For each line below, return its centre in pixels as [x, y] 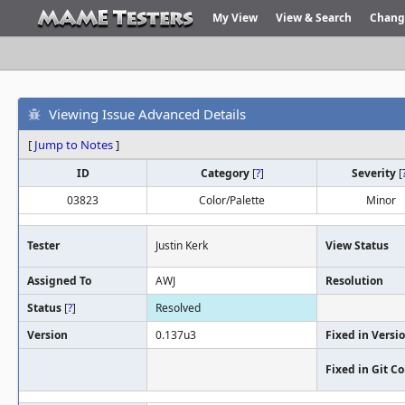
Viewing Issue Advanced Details [147, 113]
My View [235, 18]
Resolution [354, 281]
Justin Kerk [182, 245]
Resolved [178, 308]
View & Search [314, 18]
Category [226, 173]
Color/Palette [232, 200]
